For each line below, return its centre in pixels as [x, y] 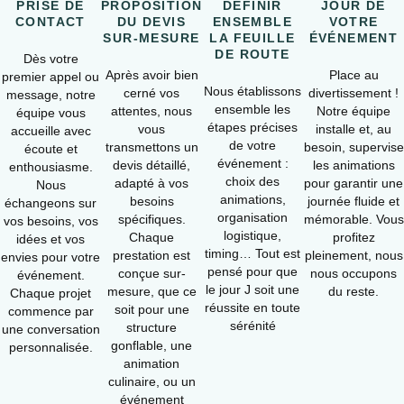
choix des [252, 181]
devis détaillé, [151, 165]
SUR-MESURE [151, 37]
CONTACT [50, 21]
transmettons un [151, 147]
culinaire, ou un [151, 381]
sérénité [252, 325]
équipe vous [50, 112]
